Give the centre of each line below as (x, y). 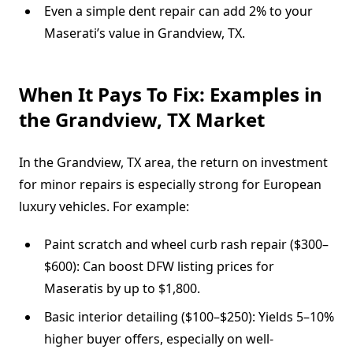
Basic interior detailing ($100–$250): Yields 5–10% (189, 316)
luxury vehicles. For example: (104, 206)
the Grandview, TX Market (142, 119)
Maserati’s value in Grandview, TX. (145, 33)
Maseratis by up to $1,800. (122, 288)
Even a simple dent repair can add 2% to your (178, 11)
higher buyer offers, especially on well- (159, 338)
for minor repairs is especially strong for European (170, 184)
